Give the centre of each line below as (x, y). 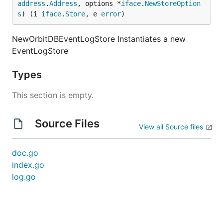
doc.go (25, 153)
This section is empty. (53, 95)
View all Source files (171, 127)
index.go (28, 165)
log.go (24, 177)
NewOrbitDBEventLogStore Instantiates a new (99, 39)
